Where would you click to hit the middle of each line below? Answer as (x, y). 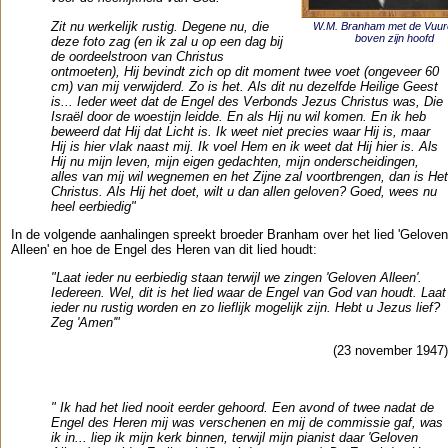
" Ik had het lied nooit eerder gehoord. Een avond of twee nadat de (242, 408)
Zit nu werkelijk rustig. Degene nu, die (160, 26)
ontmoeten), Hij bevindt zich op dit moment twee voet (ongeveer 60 (245, 71)
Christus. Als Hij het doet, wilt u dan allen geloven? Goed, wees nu (244, 191)
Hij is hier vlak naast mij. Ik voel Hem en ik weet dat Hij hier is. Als (244, 146)
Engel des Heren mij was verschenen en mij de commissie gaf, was (247, 423)
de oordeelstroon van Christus (137, 56)
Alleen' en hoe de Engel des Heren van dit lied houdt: (164, 249)
